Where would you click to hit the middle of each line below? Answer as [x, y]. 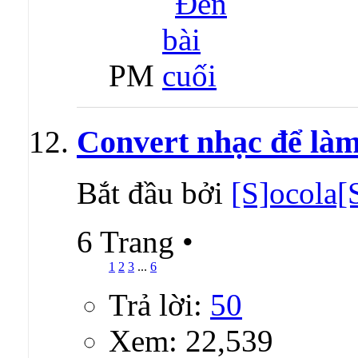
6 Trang [129, 242]
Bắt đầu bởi [154, 193]
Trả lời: [159, 305]
